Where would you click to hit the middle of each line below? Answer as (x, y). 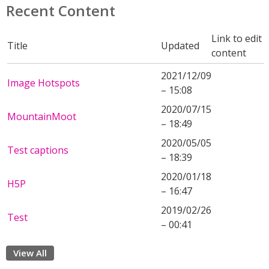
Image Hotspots (44, 83)
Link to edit (237, 38)
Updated (180, 46)
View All (30, 253)
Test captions (38, 150)
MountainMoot (42, 116)
